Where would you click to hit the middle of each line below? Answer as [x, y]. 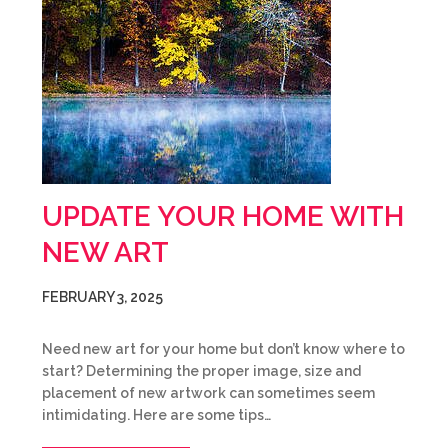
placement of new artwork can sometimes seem [208, 393]
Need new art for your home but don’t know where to [223, 349]
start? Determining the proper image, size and [201, 371]
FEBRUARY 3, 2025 [102, 297]
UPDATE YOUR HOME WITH [223, 216]
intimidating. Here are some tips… [156, 415]
